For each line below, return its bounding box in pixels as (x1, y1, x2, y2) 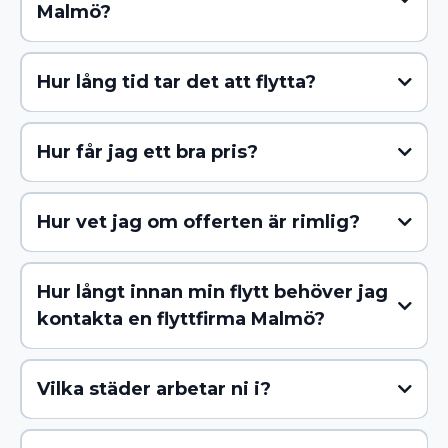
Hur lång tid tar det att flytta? (36, 70, 316, 93)
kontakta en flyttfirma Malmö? (36, 307, 325, 330)
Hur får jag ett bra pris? (36, 140, 258, 163)
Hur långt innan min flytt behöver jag (36, 280, 388, 303)
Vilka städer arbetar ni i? (36, 377, 271, 400)
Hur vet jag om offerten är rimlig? (36, 210, 360, 233)
